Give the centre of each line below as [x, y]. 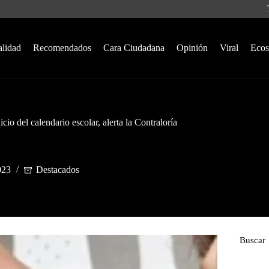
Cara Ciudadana [134, 48]
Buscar [252, 240]
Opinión [192, 48]
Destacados [57, 170]
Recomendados [62, 48]
